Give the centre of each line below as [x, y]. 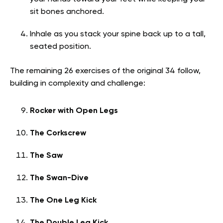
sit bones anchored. [67, 12]
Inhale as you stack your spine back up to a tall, [118, 35]
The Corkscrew [58, 134]
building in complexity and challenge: [78, 84]
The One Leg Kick [63, 201]
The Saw [46, 156]
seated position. [60, 47]
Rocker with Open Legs [74, 111]
